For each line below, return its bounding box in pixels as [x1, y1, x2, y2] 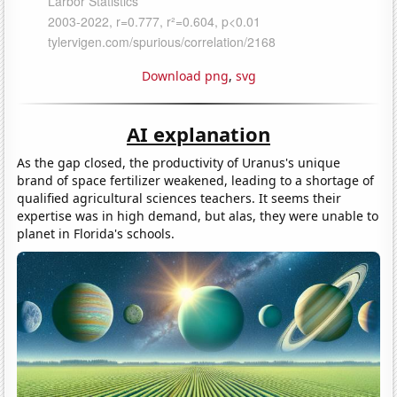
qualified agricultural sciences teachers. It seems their [17, 189, 342, 206]
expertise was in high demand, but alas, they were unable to [17, 206, 379, 224]
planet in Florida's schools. [17, 224, 175, 242]
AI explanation [127, 120, 270, 147]
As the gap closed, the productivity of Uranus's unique [17, 153, 341, 171]
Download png [141, 66, 229, 84]
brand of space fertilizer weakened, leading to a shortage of [17, 171, 375, 189]
